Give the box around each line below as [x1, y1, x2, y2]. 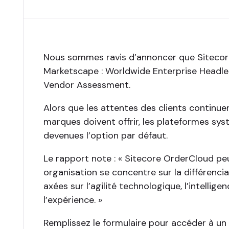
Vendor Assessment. [43, 79, 130, 91]
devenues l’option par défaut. [43, 129, 168, 142]
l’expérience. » [43, 194, 102, 206]
